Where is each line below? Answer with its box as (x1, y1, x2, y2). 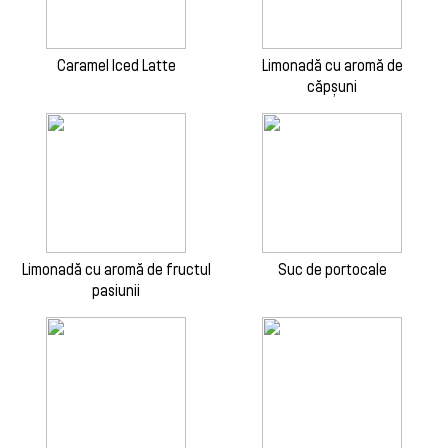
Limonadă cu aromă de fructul (21, 261, 211, 279)
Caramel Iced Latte (56, 57, 176, 75)
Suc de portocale (277, 261, 387, 279)
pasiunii (92, 282, 140, 300)
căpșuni (307, 78, 357, 96)
